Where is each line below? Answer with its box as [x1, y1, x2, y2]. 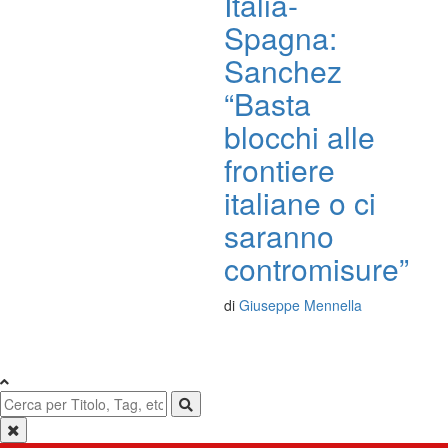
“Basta [224, 82, 311, 125]
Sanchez [224, 49, 342, 92]
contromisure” [224, 247, 409, 290]
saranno [224, 214, 334, 257]
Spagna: [224, 16, 337, 59]
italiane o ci [224, 181, 376, 224]
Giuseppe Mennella [239, 295, 362, 315]
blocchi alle [224, 115, 375, 158]
